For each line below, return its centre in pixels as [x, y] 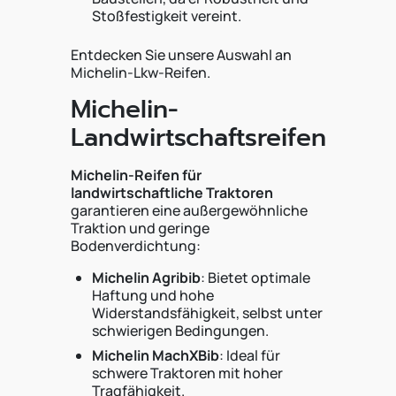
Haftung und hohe [153, 295]
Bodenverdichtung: [136, 246]
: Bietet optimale [255, 278]
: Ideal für [250, 355]
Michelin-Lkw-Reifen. [141, 72]
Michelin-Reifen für [136, 175]
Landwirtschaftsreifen [198, 137]
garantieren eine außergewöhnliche [189, 210]
